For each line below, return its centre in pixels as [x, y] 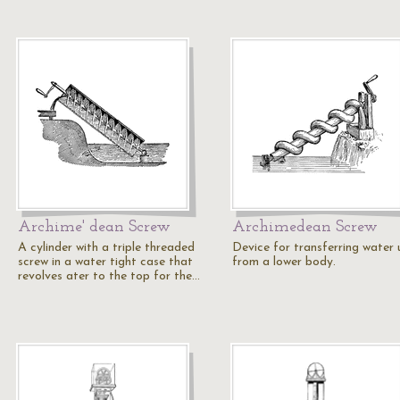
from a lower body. [284, 262]
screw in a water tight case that [105, 262]
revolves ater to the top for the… [109, 276]
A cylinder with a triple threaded [106, 248]
